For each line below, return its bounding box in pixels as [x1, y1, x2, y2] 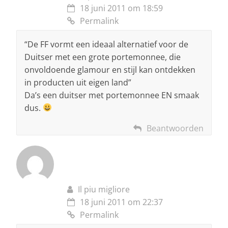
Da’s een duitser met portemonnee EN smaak [24, 89, 199, 101]
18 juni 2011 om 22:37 [80, 196, 163, 208]
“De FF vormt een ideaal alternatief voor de [24, 38, 188, 50]
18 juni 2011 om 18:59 [80, 2, 163, 14]
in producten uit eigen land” [24, 76, 131, 88]
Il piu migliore [78, 183, 130, 195]
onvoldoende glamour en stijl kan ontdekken [24, 64, 195, 75]
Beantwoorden [147, 122, 204, 134]
